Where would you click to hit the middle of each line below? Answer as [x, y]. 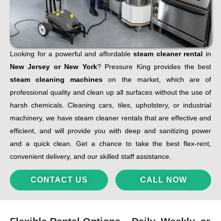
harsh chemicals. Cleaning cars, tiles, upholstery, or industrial [110, 105]
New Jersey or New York [54, 66]
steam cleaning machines [56, 79]
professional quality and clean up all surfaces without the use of [110, 92]
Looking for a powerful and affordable [72, 54]
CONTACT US [59, 180]
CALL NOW [163, 180]
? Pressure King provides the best [154, 66]
